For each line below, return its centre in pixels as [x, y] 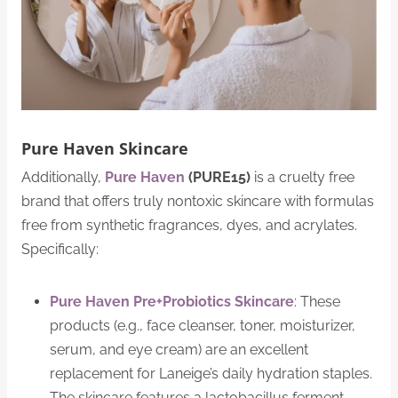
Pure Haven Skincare [105, 148]
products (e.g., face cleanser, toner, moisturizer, [203, 326]
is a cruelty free [302, 178]
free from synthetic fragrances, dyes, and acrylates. [189, 226]
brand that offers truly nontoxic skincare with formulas [198, 202]
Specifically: [60, 250]
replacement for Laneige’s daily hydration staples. [211, 374]
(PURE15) [219, 178]
